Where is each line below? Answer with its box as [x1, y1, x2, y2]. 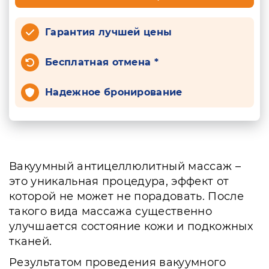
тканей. [9, 235, 52, 248]
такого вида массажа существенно [9, 205, 212, 218]
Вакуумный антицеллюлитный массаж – [9, 160, 241, 173]
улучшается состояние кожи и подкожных [9, 220, 253, 233]
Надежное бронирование [45, 86, 183, 98]
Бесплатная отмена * [45, 56, 159, 68]
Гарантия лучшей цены [45, 26, 172, 38]
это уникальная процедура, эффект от [9, 175, 229, 188]
